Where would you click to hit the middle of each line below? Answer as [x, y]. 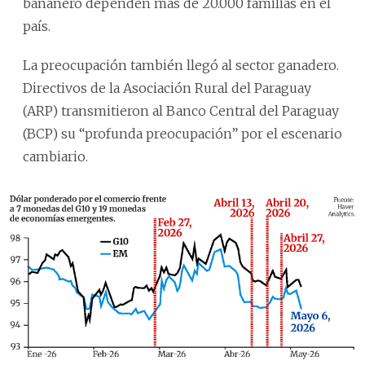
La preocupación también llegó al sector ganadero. [181, 65]
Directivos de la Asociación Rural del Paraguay [167, 88]
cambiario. [55, 156]
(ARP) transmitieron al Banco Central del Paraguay [181, 110]
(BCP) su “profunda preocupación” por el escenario [182, 133]
